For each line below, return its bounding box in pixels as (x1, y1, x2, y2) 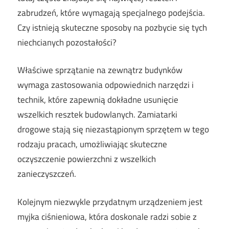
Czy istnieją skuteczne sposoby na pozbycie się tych (17, 20, 207, 34)
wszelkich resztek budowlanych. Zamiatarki (17, 108, 177, 122)
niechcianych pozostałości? (17, 35, 117, 49)
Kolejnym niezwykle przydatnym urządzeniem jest (17, 195, 202, 209)
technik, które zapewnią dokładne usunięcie (17, 93, 178, 107)
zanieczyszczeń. (17, 167, 76, 181)
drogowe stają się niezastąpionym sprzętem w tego (17, 123, 209, 136)
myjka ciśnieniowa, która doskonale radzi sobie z (17, 210, 197, 223)
